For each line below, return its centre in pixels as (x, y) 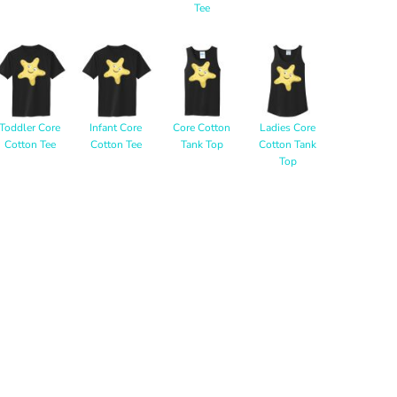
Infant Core (116, 128)
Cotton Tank (288, 144)
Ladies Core (288, 128)
